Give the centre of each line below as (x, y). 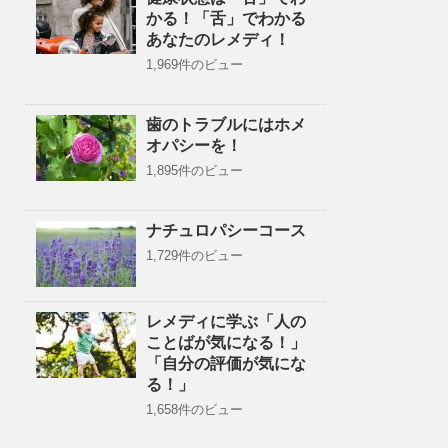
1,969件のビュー (194, 64)
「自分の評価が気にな (226, 363)
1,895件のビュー (194, 170)
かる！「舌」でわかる (226, 18)
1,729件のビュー (194, 255)
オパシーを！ (194, 145)
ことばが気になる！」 (226, 342)
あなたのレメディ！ (218, 39)
